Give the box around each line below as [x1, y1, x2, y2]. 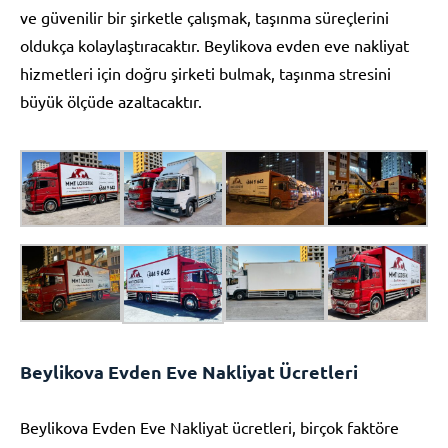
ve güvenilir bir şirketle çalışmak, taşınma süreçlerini [20, 6, 389, 27]
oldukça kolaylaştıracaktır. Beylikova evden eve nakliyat [20, 34, 409, 55]
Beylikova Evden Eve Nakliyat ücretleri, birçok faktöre [20, 416, 399, 437]
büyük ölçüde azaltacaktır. [20, 90, 202, 111]
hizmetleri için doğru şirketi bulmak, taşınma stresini [20, 62, 391, 83]
